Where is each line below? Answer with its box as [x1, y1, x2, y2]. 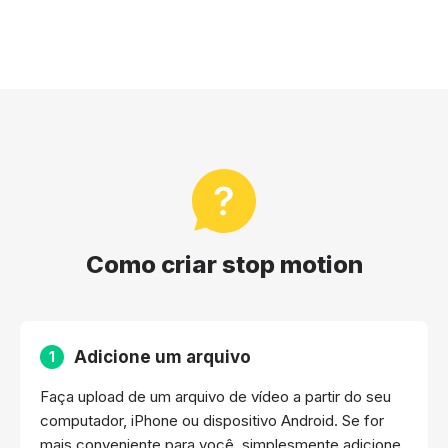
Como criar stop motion [85, 250, 363, 279]
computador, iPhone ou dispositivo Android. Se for [40, 411, 384, 430]
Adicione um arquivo [74, 347, 251, 367]
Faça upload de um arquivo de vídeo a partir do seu [40, 387, 391, 406]
